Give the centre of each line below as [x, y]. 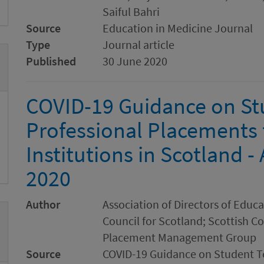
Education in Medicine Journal [178, 28]
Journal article [138, 44]
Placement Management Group [179, 237]
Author [43, 204]
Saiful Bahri [131, 11]
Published [51, 61]
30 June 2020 [135, 61]
